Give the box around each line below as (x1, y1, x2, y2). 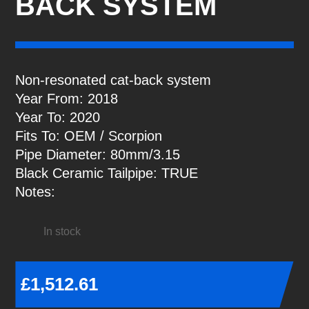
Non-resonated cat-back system (15, 72, 212, 88)
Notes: (15, 183, 56, 199)
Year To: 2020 (15, 109, 101, 125)
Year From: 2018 (15, 90, 119, 106)
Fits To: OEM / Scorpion (15, 128, 163, 143)
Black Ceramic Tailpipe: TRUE (15, 165, 199, 181)
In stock (43, 225, 81, 237)
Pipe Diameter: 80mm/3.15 (15, 146, 181, 162)
